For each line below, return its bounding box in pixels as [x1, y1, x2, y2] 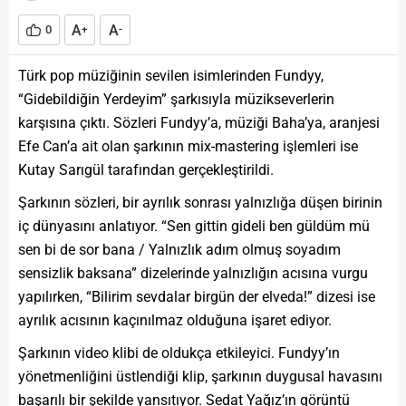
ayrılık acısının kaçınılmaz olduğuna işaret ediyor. [18, 311, 332, 329]
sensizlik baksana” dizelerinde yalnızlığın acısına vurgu [18, 264, 368, 282]
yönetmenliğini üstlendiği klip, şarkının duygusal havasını [18, 367, 382, 385]
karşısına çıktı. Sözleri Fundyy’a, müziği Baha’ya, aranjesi [18, 113, 380, 131]
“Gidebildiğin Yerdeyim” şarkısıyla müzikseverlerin [18, 90, 334, 108]
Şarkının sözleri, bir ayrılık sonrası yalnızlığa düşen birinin [18, 193, 382, 211]
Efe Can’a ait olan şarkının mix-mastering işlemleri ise [18, 137, 358, 155]
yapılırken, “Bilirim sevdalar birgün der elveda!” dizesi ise [18, 287, 375, 305]
